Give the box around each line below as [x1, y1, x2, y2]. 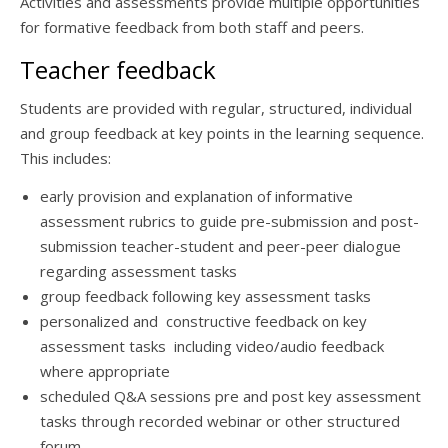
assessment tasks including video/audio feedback [40, 336, 384, 356]
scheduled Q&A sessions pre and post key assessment [40, 386, 421, 406]
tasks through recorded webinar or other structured [40, 411, 400, 431]
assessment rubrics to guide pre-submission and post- [40, 211, 419, 231]
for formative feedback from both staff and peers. [20, 17, 364, 37]
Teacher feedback [20, 53, 216, 86]
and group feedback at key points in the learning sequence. [20, 123, 424, 143]
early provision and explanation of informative [40, 186, 353, 206]
